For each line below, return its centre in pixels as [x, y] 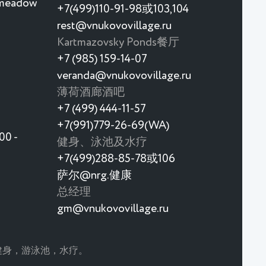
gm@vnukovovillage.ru [113, 208]
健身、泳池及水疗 [102, 142]
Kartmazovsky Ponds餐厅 [118, 42]
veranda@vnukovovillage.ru [124, 75]
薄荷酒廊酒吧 [91, 92]
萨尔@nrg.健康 [94, 175]
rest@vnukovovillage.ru [114, 26]
